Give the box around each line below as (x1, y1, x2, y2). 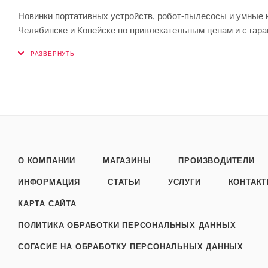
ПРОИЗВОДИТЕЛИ (178, 156, 255, 165)
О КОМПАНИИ (18, 156, 75, 165)
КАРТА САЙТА (18, 199, 77, 208)
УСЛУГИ (167, 178, 201, 187)
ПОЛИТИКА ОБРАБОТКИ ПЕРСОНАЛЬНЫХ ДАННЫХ (18, 221, 236, 230)
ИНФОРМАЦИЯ (18, 178, 80, 187)
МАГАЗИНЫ (103, 156, 151, 165)
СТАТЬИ (108, 178, 141, 187)
